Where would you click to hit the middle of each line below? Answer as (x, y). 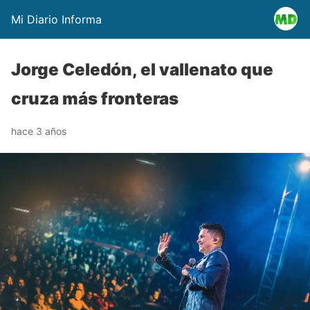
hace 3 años (39, 131)
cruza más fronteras (95, 99)
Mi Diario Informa (56, 19)
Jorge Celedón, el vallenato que (142, 70)
